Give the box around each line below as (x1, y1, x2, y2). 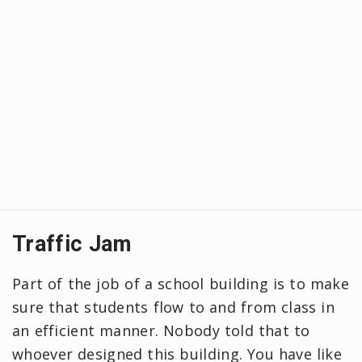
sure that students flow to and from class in (12, 297, 335, 317)
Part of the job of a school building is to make (12, 273, 350, 293)
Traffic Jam (12, 230, 131, 257)
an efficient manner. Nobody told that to (12, 320, 310, 340)
